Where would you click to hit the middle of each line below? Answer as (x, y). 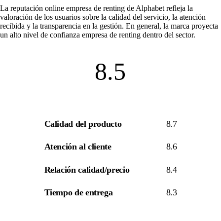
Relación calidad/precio (87, 169)
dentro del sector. (168, 35)
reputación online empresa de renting (68, 8)
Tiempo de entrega (78, 193)
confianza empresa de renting (95, 35)
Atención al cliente (78, 147)
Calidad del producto (83, 124)
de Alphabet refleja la (159, 8)
